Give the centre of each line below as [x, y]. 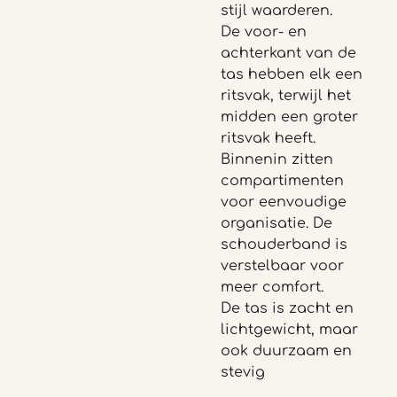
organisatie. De [276, 223]
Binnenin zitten [277, 160]
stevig [243, 372]
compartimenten [282, 181]
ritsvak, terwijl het [286, 96]
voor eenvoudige [284, 202]
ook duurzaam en [286, 351]
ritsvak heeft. [268, 138]
